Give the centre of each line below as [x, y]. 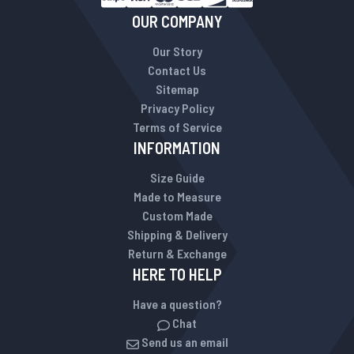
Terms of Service [177, 127]
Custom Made [177, 215]
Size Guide [177, 177]
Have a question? [177, 304]
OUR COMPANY [177, 21]
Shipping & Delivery [177, 234]
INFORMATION [177, 148]
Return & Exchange [177, 253]
